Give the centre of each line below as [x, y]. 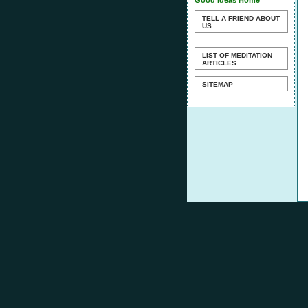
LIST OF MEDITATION [237, 55]
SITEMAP [218, 84]
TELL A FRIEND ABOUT [241, 18]
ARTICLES [219, 63]
